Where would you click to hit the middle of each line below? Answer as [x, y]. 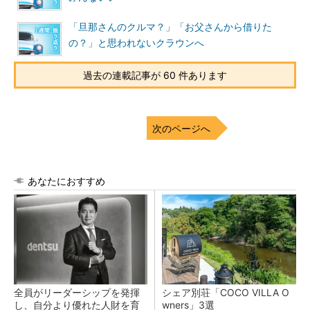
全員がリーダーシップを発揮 [77, 292]
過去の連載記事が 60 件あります [155, 75]
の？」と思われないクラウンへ [136, 43]
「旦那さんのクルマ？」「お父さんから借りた [170, 27]
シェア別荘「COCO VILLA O [226, 292]
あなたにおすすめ [66, 181]
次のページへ [181, 128]
